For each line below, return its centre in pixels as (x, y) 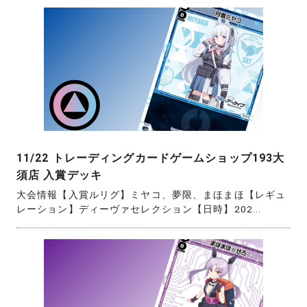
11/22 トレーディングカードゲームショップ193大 (151, 158)
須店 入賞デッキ (59, 175)
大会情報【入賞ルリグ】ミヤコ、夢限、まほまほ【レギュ (151, 195)
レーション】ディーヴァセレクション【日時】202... (139, 209)
